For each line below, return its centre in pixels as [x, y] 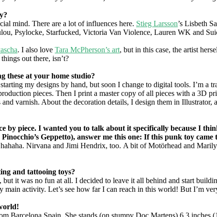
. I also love [36, 49]
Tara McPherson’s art [87, 49]
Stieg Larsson [157, 23]
